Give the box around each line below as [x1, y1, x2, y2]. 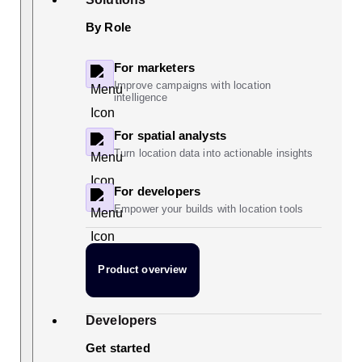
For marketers [114, 60, 195, 74]
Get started [86, 340, 150, 355]
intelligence [114, 90, 168, 103]
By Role [86, 19, 132, 34]
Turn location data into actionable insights [114, 146, 314, 159]
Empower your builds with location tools [114, 202, 304, 215]
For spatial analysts [114, 128, 226, 142]
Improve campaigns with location [114, 78, 271, 91]
